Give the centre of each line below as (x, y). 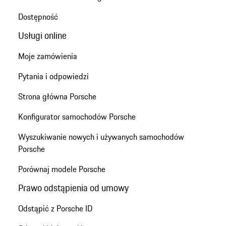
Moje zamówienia (47, 56)
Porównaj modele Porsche (62, 169)
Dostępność (38, 17)
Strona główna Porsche (57, 97)
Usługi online (42, 36)
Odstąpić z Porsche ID (55, 209)
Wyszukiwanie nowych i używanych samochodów (101, 137)
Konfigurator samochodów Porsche (77, 117)
